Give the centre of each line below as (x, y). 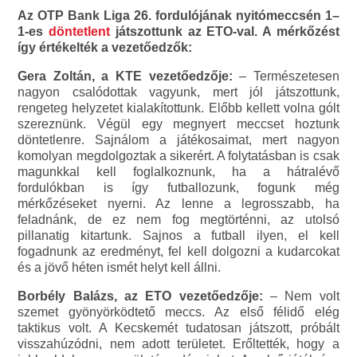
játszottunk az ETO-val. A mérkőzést (225, 32)
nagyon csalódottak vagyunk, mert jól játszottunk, (178, 92)
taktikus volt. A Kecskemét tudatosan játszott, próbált (178, 328)
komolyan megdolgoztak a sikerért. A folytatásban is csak (178, 156)
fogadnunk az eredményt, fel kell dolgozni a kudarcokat (178, 252)
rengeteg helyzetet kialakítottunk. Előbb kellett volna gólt (178, 108)
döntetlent (80, 32)
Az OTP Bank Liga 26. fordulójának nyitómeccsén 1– (178, 16)
